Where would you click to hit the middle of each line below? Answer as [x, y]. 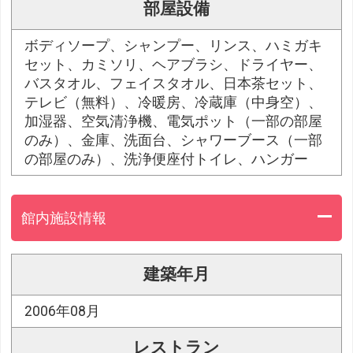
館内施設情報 [64, 218]
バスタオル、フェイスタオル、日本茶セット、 [174, 84]
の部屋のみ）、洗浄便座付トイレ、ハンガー [167, 160]
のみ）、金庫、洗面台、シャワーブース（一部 [174, 141]
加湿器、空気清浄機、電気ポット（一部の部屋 [174, 122]
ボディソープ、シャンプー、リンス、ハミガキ [174, 46]
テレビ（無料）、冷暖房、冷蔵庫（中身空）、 [174, 103]
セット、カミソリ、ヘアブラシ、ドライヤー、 [174, 65]
